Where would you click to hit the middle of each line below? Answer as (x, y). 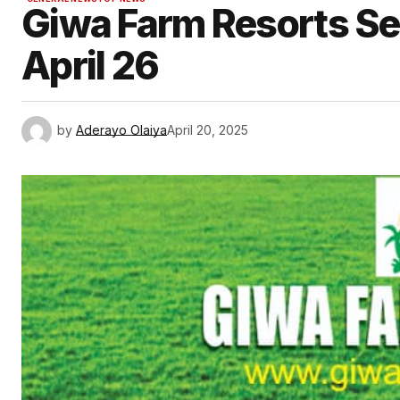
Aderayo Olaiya (121, 130)
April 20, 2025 (208, 130)
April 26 (90, 66)
